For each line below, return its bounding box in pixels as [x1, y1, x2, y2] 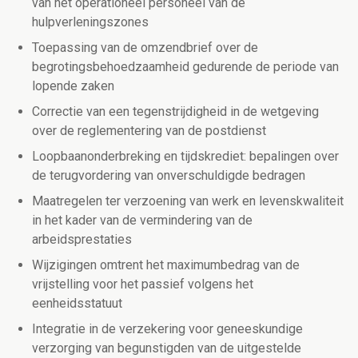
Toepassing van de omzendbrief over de [32, 40, 258, 56]
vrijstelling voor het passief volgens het [32, 276, 253, 292]
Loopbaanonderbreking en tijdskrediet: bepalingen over [32, 149, 339, 165]
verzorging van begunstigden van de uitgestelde [32, 340, 301, 356]
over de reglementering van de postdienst [32, 123, 266, 139]
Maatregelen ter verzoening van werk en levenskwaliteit [32, 193, 344, 209]
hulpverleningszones [32, 14, 149, 30]
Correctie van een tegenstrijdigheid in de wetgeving [32, 104, 319, 120]
